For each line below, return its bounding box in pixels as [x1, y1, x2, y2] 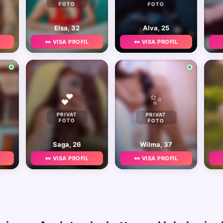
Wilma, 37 [140, 140, 172, 148]
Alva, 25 [143, 24, 169, 32]
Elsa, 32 [54, 24, 80, 32]
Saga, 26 [53, 140, 81, 148]
